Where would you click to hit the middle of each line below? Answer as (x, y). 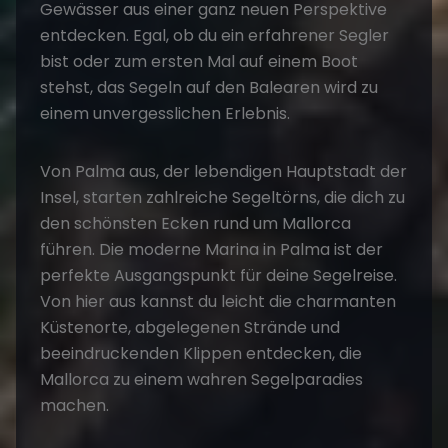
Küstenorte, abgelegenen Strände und (190, 327)
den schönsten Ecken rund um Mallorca (195, 223)
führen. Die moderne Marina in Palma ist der (211, 249)
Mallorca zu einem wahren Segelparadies (201, 379)
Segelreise (353, 275)
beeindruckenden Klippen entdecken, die (201, 353)
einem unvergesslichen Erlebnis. (165, 113)
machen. (74, 405)
